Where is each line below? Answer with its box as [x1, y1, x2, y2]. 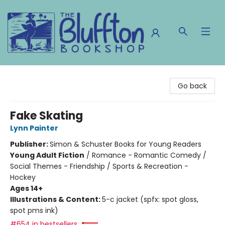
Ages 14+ [10, 183, 43, 193]
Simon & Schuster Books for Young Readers [50, 139, 201, 149]
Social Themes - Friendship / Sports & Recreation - [10, 161, 188, 171]
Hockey [10, 172, 36, 182]
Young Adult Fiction [10, 150, 84, 160]
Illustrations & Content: [10, 194, 102, 204]
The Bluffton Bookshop [8, 70, 87, 80]
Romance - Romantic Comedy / [92, 150, 206, 160]
